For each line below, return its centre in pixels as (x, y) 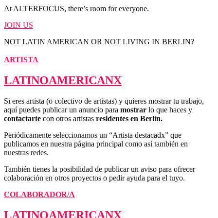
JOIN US (18, 25)
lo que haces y (169, 110)
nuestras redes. (26, 153)
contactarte (22, 119)
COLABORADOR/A (39, 195)
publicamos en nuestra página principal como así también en (96, 144)
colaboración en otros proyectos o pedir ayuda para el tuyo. (94, 178)
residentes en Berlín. (129, 119)
